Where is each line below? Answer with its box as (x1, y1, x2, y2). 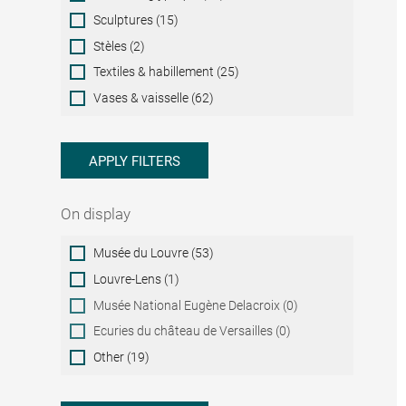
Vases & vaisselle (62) (93, 90, 215, 105)
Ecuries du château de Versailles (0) (93, 324, 292, 339)
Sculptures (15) (93, 12, 179, 27)
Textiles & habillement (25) (93, 64, 240, 80)
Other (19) (93, 350, 150, 364)
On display (61, 204, 131, 223)
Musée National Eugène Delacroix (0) (93, 297, 299, 313)
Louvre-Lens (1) (93, 272, 180, 287)
